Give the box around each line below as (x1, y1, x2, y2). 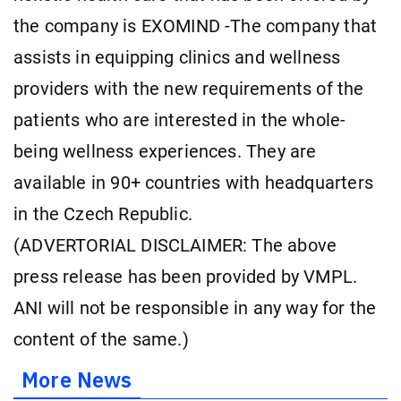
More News (21, 366, 132, 394)
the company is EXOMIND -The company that (13, 15, 378, 37)
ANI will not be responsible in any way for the (13, 297, 377, 319)
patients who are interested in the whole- (13, 109, 346, 131)
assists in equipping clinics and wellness (13, 47, 341, 68)
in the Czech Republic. (13, 203, 192, 225)
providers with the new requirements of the (13, 78, 364, 99)
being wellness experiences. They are (13, 141, 317, 162)
